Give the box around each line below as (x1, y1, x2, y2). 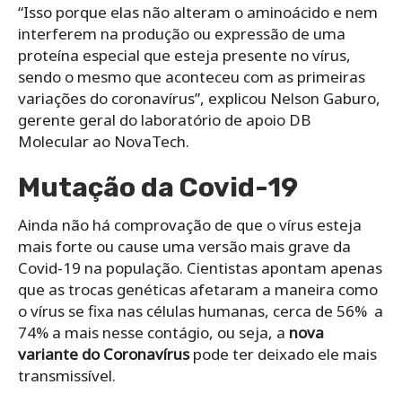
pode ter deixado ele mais (189, 344, 377, 365)
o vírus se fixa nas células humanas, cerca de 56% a (18, 301, 383, 322)
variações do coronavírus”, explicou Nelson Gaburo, (18, 88, 380, 109)
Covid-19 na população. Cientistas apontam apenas (18, 258, 382, 279)
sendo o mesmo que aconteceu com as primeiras (18, 66, 365, 88)
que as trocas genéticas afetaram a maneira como (18, 279, 378, 301)
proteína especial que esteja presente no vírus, (18, 45, 351, 66)
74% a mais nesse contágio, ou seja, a (18, 322, 289, 344)
